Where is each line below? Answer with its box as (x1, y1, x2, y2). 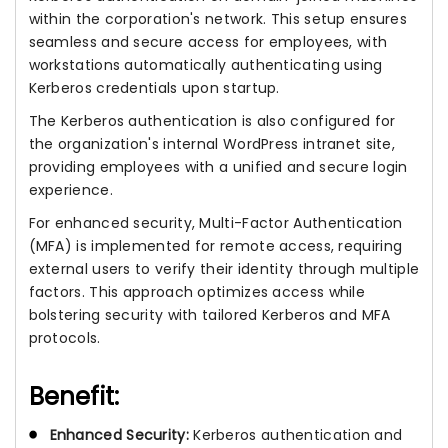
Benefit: (28, 379, 120, 413)
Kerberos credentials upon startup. (28, 77, 280, 98)
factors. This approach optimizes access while (28, 281, 365, 302)
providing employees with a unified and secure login (28, 156, 408, 177)
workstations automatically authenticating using (28, 54, 383, 75)
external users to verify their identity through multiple (28, 258, 420, 279)
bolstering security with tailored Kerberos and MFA (28, 304, 391, 325)
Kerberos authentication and (188, 424, 403, 445)
